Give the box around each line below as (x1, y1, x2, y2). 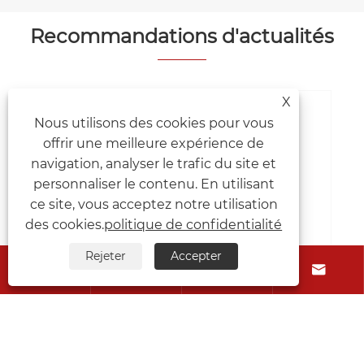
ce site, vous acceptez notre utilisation (29, 197, 278, 212)
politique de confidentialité (104, 217, 283, 232)
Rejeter (85, 249, 127, 263)
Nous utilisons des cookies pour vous (33, 115, 274, 131)
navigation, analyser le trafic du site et (31, 156, 277, 171)
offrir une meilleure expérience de (43, 136, 265, 151)
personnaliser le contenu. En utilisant (32, 176, 275, 192)
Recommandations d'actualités (30, 24, 334, 49)
